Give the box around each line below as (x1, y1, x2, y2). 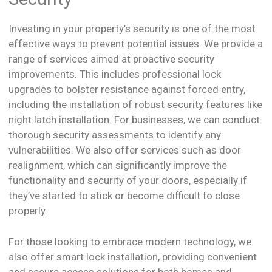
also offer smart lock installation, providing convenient (8, 250, 257, 263)
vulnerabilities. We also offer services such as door (8, 144, 241, 157)
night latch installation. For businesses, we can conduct (8, 114, 260, 126)
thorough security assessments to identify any (8, 129, 221, 141)
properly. (8, 205, 47, 217)
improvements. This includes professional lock (8, 68, 221, 81)
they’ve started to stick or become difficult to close (8, 189, 240, 202)
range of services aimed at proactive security (8, 53, 214, 66)
